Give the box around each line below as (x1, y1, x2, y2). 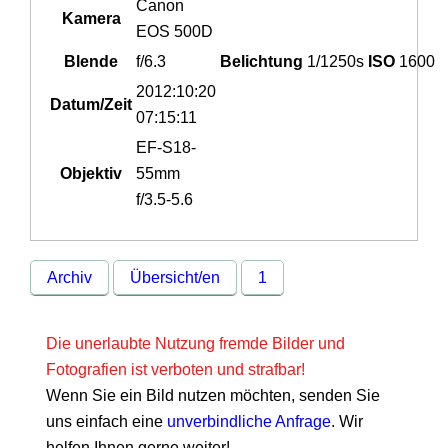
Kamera (61, 10, 121, 28)
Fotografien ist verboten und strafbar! (46, 361, 306, 379)
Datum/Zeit (50, 96, 133, 114)
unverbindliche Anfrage (167, 413, 332, 431)
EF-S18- (136, 139, 197, 157)
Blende (64, 53, 119, 71)
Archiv (47, 269, 93, 287)
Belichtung (220, 53, 304, 71)
